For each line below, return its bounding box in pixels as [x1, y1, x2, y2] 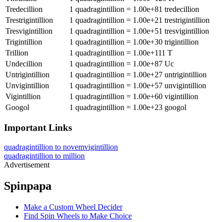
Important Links [4, 122, 72, 133]
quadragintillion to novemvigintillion [4, 142, 118, 151]
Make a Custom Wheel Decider [24, 202, 122, 211]
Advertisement [4, 160, 50, 169]
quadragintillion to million [4, 151, 85, 160]
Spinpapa [4, 179, 52, 192]
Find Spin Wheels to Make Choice [24, 211, 132, 220]
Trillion [5, 48, 28, 57]
